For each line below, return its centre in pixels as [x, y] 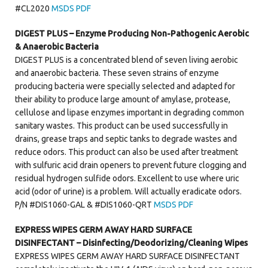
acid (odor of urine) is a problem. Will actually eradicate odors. [128, 191]
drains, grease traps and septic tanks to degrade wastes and [126, 138]
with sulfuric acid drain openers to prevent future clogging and [131, 165]
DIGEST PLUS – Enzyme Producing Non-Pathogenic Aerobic [132, 33]
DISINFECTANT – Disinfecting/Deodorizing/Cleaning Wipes [131, 243]
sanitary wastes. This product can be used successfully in [121, 125]
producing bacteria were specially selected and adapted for [125, 86]
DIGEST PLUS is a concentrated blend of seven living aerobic [127, 60]
